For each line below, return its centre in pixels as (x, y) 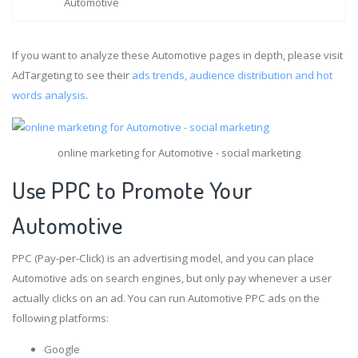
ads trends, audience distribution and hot (232, 75)
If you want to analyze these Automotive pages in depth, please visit (177, 55)
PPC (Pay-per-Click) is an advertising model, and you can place (163, 258)
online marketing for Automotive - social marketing (179, 152)
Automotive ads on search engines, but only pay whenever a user (172, 278)
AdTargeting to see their (72, 75)
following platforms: (60, 318)
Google (62, 349)
